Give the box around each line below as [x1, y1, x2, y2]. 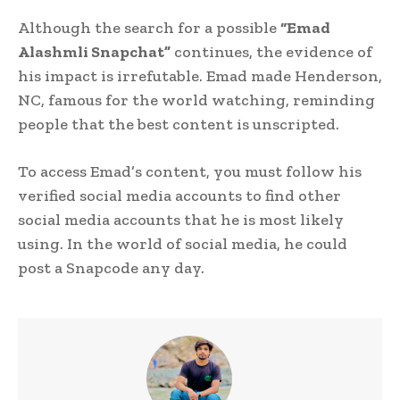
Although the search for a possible [18, 17, 280, 37]
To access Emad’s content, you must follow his [18, 161, 362, 181]
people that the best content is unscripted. [18, 113, 339, 134]
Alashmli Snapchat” [18, 41, 171, 62]
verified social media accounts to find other [18, 185, 341, 205]
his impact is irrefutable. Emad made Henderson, [18, 65, 382, 86]
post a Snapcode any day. [18, 257, 204, 278]
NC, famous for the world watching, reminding [18, 89, 375, 110]
